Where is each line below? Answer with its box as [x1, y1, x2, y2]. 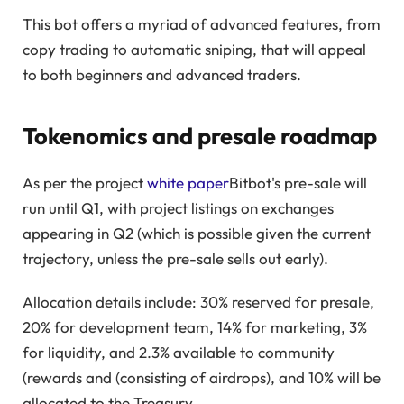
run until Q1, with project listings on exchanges [23, 197, 334, 217]
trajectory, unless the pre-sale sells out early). [23, 248, 328, 268]
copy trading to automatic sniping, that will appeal [23, 40, 366, 60]
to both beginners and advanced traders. [23, 65, 301, 85]
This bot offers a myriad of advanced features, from [23, 14, 381, 34]
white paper [147, 172, 229, 192]
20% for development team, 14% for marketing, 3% [23, 317, 367, 337]
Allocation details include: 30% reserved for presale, [23, 292, 374, 312]
